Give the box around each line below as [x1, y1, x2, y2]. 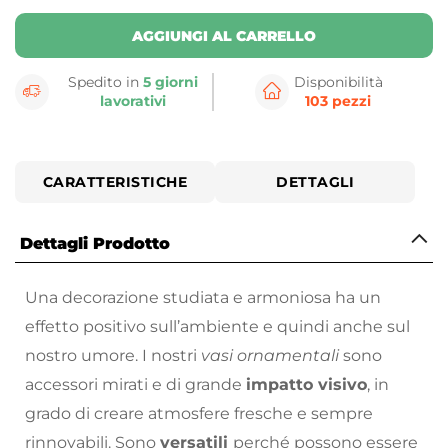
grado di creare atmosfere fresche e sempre [25, 404, 373, 424]
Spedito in [68, 73, 144, 92]
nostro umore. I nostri [25, 346, 201, 366]
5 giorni [143, 73, 199, 92]
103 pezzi [305, 92, 371, 111]
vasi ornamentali [201, 346, 343, 366]
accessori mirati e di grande [25, 375, 246, 395]
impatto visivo [246, 375, 367, 395]
